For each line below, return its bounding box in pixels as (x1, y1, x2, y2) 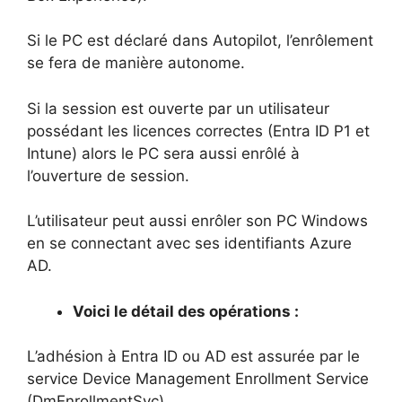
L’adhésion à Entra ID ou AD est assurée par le (27, 347, 360, 366)
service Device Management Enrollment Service (27, 370, 369, 389)
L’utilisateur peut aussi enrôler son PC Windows (27, 212, 368, 231)
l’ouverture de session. (27, 166, 189, 185)
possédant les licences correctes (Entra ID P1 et (27, 121, 370, 140)
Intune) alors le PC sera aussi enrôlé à (27, 144, 300, 162)
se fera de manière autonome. (27, 54, 245, 73)
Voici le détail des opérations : (73, 301, 299, 320)
